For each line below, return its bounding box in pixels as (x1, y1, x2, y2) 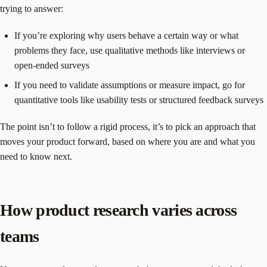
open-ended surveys (14, 60, 89, 70)
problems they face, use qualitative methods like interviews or (14, 45, 245, 55)
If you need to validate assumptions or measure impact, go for (14, 79, 245, 90)
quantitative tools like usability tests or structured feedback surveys (14, 94, 263, 105)
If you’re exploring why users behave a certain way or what (14, 30, 238, 41)
